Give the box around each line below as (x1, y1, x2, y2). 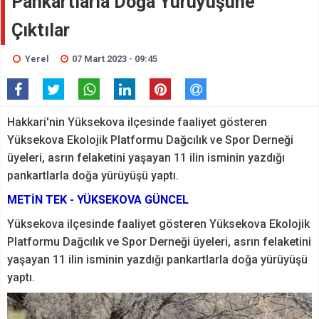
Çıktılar (11, 20, 70, 41)
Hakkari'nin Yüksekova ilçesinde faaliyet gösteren (7, 115, 267, 129)
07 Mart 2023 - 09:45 (72, 53, 158, 64)
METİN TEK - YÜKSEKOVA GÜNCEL (7, 193, 189, 206)
